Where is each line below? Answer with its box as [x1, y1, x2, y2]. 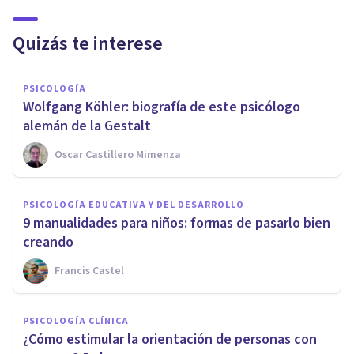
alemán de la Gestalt [23, 115, 151, 136]
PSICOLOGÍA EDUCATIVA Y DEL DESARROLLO [23, 198, 244, 212]
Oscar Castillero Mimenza [55, 146, 181, 163]
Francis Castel [55, 262, 124, 279]
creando [23, 232, 73, 252]
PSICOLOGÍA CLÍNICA [23, 314, 129, 328]
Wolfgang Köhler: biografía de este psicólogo [23, 96, 300, 117]
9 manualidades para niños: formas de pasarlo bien [23, 213, 330, 233]
